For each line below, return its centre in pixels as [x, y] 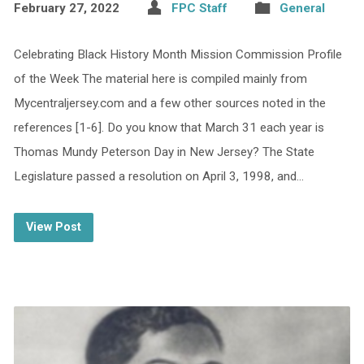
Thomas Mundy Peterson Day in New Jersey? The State [164, 152]
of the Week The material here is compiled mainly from [160, 79]
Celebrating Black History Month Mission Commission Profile [178, 55]
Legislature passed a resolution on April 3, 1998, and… [158, 177]
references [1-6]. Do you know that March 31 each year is [169, 128]
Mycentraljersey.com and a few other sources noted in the [169, 104]
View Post [53, 227]
